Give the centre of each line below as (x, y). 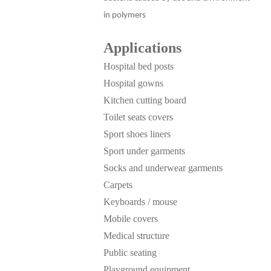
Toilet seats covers (138, 117)
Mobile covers (130, 219)
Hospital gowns (133, 83)
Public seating (130, 253)
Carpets (118, 185)
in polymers (124, 16)
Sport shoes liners (137, 134)
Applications (142, 48)
